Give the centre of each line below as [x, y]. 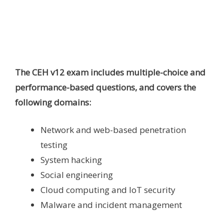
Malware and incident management [111, 205]
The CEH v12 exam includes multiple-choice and [110, 72]
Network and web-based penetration [113, 130]
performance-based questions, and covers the [105, 87]
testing [54, 145]
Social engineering [77, 175]
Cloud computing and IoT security [108, 190]
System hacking [71, 160]
